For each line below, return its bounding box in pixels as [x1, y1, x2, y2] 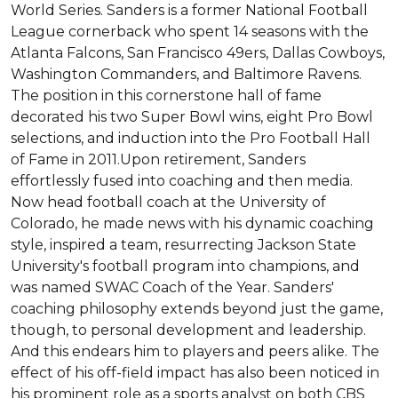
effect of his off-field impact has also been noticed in [11, 364, 379, 381]
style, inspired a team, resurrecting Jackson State [11, 236, 356, 253]
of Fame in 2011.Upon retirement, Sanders [11, 151, 306, 168]
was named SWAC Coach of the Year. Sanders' [11, 279, 334, 296]
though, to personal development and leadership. [11, 322, 366, 338]
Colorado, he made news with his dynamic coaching [11, 215, 374, 232]
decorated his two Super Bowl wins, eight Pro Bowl [11, 108, 373, 125]
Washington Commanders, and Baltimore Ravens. [11, 66, 362, 83]
